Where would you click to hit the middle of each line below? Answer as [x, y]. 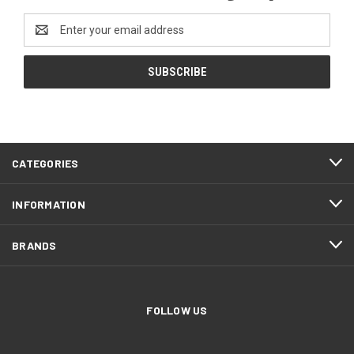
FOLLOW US [177, 310]
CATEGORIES [45, 163]
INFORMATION [49, 204]
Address [45, 38]
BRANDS [34, 245]
